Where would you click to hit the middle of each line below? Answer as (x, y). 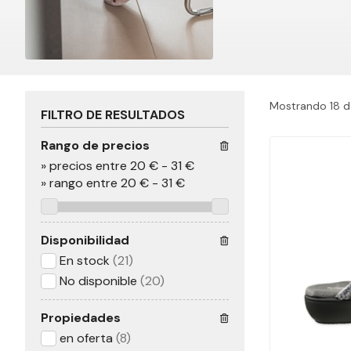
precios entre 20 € (104, 166)
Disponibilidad (85, 241)
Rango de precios (95, 146)
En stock (85, 261)
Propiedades (81, 318)
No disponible (98, 281)
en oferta (86, 338)
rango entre (83, 183)
